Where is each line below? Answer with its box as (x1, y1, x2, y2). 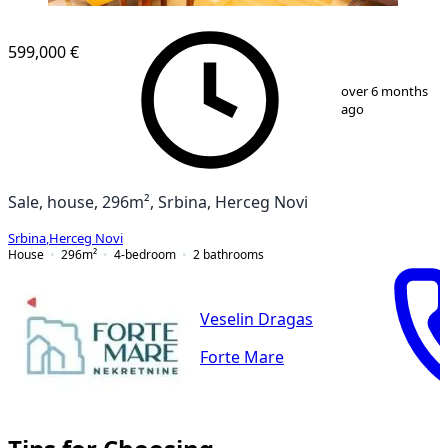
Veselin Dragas (200, 311, 313, 328)
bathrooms (203, 247, 264, 261)
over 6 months (341, 84, 429, 98)
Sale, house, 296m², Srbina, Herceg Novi (8, 193, 308, 210)
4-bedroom (114, 247, 176, 261)
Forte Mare (200, 349, 284, 366)
